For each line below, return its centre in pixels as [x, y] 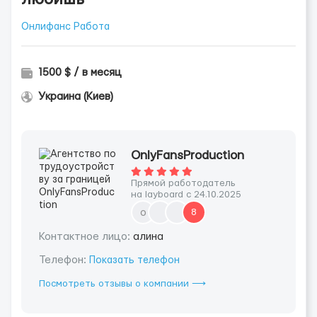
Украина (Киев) [76, 97]
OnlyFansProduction [188, 155]
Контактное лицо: [86, 237]
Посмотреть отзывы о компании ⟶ [122, 284]
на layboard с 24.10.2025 [186, 195]
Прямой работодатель [183, 183]
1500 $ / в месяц [80, 73]
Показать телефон [134, 260]
